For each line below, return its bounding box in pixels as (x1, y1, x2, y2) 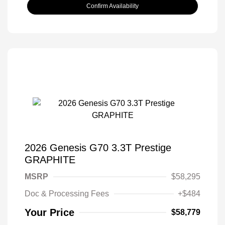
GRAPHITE (25, 154, 75, 165)
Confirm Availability (86, 2, 139, 10)
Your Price (25, 206, 74, 218)
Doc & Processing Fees (25, 189, 109, 198)
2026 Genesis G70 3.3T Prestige (25, 142, 171, 153)
